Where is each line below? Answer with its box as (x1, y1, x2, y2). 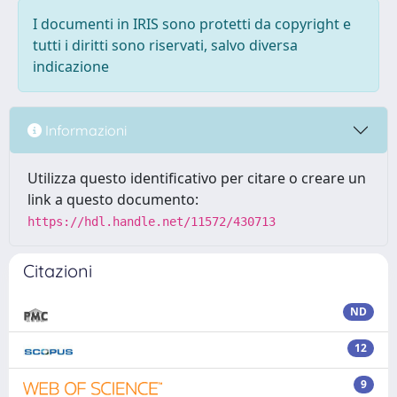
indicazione (33, 57, 109, 76)
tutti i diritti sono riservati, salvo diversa (33, 35, 298, 55)
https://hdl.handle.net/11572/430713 (27, 214, 276, 229)
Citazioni (23, 260, 92, 282)
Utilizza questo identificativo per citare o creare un (27, 168, 366, 188)
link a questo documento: (27, 190, 198, 209)
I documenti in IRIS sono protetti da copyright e (33, 14, 351, 34)
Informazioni (42, 121, 127, 139)
